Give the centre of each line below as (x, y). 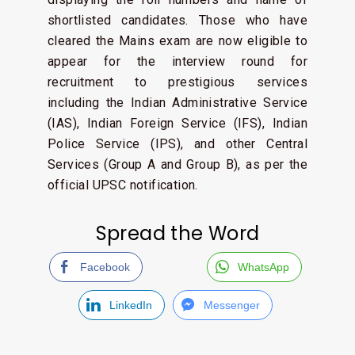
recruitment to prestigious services (177, 82)
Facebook (105, 267)
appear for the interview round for (177, 61)
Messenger (232, 305)
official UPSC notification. (123, 185)
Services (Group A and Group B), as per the (177, 164)
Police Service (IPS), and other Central (177, 144)
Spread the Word (177, 233)
